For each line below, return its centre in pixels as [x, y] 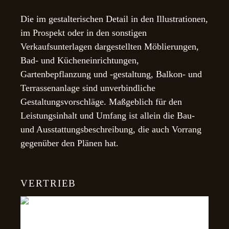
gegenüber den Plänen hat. [70, 143]
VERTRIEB [49, 183]
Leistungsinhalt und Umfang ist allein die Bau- [108, 115]
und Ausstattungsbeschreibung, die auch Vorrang [111, 129]
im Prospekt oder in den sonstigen [84, 32]
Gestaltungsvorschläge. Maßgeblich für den [101, 101]
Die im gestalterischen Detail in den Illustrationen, [114, 19]
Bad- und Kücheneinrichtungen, [80, 60]
